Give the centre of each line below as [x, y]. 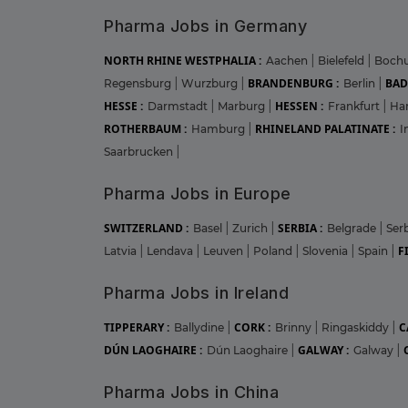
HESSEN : [299, 106]
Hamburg [219, 128]
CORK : [252, 327]
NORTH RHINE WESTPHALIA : [183, 60]
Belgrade [353, 228]
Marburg [243, 106]
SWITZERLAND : [146, 228]
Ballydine [200, 327]
